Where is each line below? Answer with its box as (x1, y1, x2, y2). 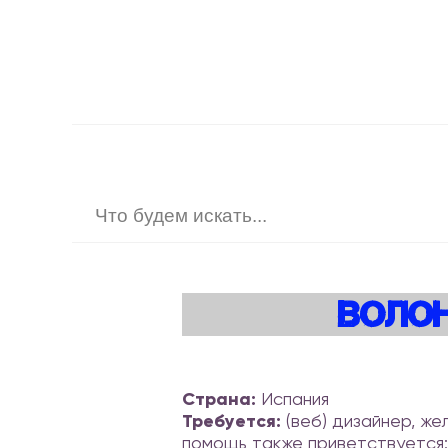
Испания (256, 388, 329, 409)
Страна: (182, 388, 256, 410)
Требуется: (182, 410, 281, 432)
